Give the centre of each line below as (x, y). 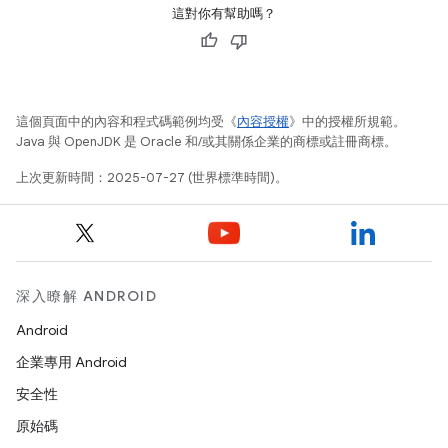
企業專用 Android (71, 362)
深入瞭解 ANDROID (86, 296)
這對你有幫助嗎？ (224, 13)
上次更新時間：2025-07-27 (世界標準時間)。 (152, 177)
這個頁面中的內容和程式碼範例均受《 (126, 121)
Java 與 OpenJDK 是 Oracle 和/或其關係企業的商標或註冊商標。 (206, 141)
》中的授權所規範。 (347, 121)
